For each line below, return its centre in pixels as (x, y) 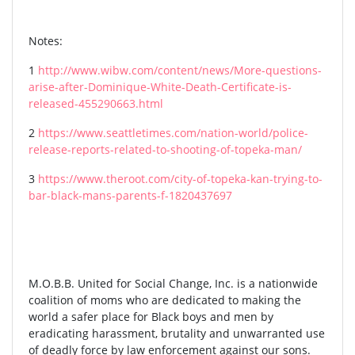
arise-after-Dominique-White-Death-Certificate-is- (160, 87)
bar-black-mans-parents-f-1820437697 (130, 196)
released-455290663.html (96, 104)
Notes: (46, 41)
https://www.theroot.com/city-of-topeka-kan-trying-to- (180, 179)
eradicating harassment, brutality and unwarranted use (177, 334)
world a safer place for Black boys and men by (151, 317)
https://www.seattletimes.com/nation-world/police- (173, 133)
